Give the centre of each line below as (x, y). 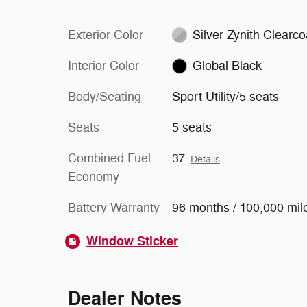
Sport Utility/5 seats (225, 96)
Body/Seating (105, 96)
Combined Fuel (109, 158)
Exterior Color (106, 35)
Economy (94, 176)
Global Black (228, 65)
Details (205, 159)
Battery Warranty (114, 207)
